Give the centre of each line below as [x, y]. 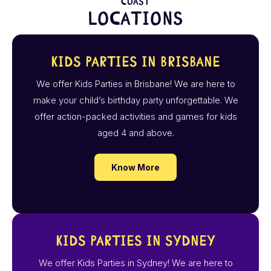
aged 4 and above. [135, 132]
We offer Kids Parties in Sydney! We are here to [135, 263]
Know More [135, 167]
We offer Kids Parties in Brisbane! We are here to [135, 83]
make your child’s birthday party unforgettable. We [135, 100]
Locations [135, 18]
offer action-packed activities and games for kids [135, 116]
